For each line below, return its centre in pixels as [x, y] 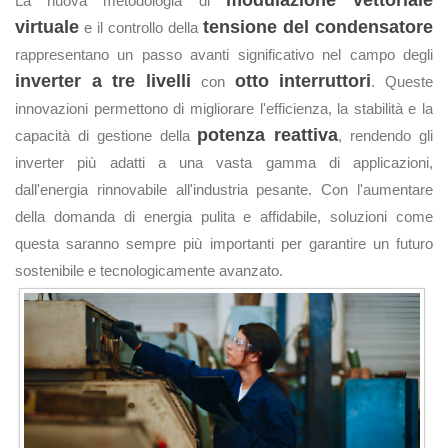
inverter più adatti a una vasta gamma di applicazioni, [224, 162]
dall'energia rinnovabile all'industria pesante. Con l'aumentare [224, 189]
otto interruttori [303, 81]
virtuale [47, 27]
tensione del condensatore [318, 27]
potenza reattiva [268, 135]
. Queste [402, 81]
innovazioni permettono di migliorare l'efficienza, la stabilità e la [224, 108]
